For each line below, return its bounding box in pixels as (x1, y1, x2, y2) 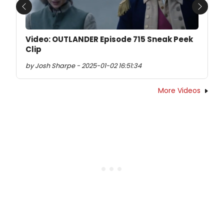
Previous (23, 6, 56, 18)
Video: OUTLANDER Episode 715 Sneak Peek (25, 33, 193, 44)
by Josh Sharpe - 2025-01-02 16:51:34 (25, 61, 141, 70)
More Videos (158, 85, 200, 95)
